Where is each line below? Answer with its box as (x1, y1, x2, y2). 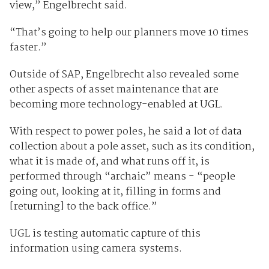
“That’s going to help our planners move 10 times (9, 24, 249, 41)
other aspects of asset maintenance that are (9, 81, 219, 98)
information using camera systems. (9, 240, 182, 257)
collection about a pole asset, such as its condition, (9, 138, 255, 155)
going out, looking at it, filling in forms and (9, 183, 221, 200)
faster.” (9, 39, 47, 56)
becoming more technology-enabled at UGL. (9, 96, 223, 113)
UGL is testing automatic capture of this (9, 225, 201, 242)
